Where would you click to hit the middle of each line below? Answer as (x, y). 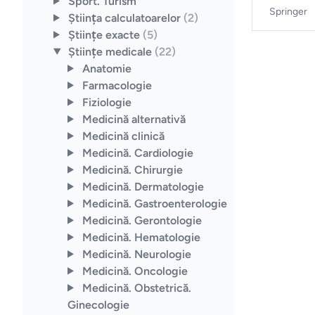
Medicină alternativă (134, 119)
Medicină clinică (123, 136)
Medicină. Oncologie (135, 271)
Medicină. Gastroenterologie (154, 203)
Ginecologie (98, 304)
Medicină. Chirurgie (132, 169)
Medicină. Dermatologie (143, 186)
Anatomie (107, 68)
